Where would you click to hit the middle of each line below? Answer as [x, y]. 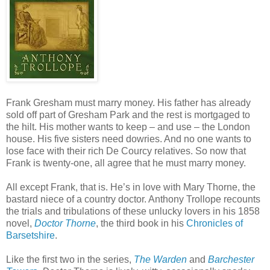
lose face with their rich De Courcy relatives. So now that [126, 151]
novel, [20, 223]
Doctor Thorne [65, 223]
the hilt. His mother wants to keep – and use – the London [128, 127]
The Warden [160, 259]
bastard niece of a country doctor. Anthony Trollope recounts [133, 199]
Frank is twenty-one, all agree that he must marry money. [126, 163]
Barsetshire [30, 235]
